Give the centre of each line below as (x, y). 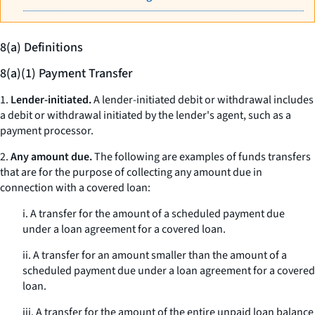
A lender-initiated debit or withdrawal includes (202, 100)
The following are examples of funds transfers (201, 157)
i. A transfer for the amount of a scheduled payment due (154, 214)
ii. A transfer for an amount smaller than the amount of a (155, 255)
